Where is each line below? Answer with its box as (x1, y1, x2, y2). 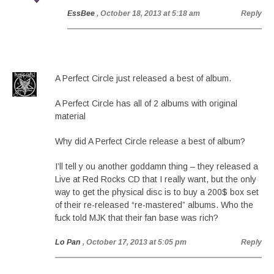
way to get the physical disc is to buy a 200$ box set (55, 187, 259, 197)
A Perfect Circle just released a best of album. (55, 73, 231, 83)
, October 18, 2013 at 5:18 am (97, 9, 200, 18)
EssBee (67, 9, 95, 18)
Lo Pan (55, 238, 81, 246)
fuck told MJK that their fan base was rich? (55, 213, 218, 223)
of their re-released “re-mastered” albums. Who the (55, 200, 253, 210)
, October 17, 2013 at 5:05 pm (83, 238, 187, 246)
